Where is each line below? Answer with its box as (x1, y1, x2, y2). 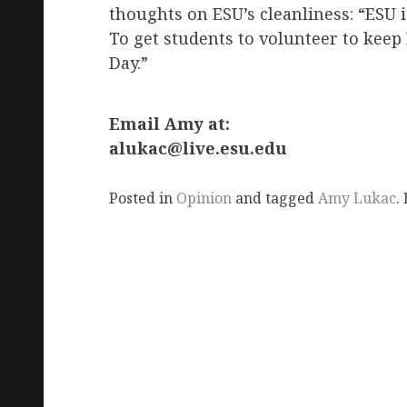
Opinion (176, 188, 232, 209)
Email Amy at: (109, 113, 230, 135)
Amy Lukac (318, 188, 396, 209)
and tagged (232, 188, 318, 209)
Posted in (109, 188, 176, 209)
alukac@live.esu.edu (109, 137, 287, 160)
